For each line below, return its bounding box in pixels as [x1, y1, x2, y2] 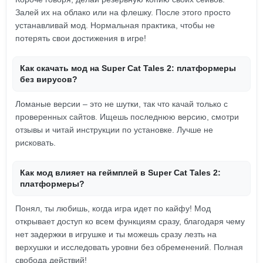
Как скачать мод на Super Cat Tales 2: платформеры [20, 63, 236, 73]
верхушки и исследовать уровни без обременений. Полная [15, 242, 243, 252]
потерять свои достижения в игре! [15, 33, 146, 43]
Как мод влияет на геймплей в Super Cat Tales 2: [20, 168, 221, 177]
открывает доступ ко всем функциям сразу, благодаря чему [15, 217, 245, 226]
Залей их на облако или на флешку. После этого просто [15, 8, 231, 17]
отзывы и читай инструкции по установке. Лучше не [15, 125, 213, 134]
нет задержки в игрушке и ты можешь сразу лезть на [15, 230, 217, 239]
